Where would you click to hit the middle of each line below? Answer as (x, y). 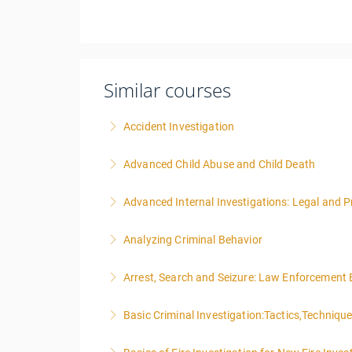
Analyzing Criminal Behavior (193, 240)
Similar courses (168, 90)
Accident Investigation (179, 126)
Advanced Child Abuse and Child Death (220, 164)
